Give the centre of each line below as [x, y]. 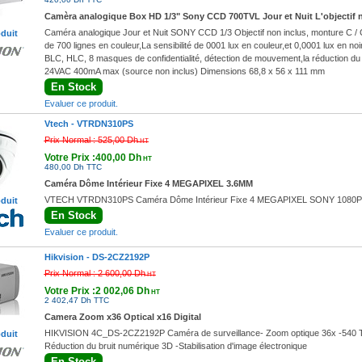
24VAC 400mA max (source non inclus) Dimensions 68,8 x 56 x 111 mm [184, 71]
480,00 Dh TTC [73, 167]
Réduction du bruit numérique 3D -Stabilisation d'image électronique [175, 346]
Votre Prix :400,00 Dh [93, 158]
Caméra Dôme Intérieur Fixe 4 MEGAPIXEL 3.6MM [148, 183]
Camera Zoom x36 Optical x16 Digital [122, 317]
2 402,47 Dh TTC [76, 300]
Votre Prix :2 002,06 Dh [97, 291]
